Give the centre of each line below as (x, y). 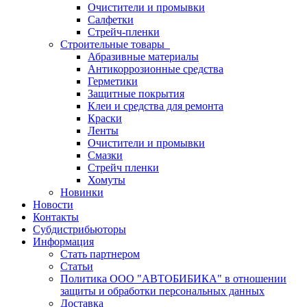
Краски (105, 118)
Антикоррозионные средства (156, 69)
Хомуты (107, 180)
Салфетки (111, 20)
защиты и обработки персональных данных (162, 291)
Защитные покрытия (136, 94)
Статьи (77, 266)
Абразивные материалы (143, 57)
